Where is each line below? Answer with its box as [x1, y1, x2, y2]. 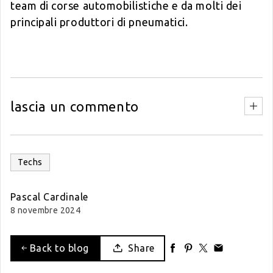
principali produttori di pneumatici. [10, 15, 188, 28]
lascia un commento [10, 98, 139, 114]
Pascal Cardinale [10, 191, 88, 202]
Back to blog [29, 243, 89, 254]
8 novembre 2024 [10, 205, 81, 215]
